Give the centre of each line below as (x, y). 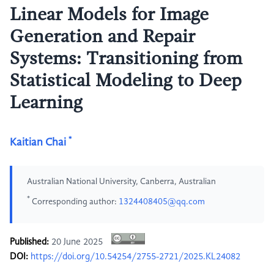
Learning (46, 103)
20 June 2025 (77, 243)
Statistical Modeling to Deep (126, 81)
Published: (29, 243)
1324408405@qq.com (162, 202)
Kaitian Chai (38, 143)
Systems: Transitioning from (126, 59)
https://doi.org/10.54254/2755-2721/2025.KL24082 (135, 257)
